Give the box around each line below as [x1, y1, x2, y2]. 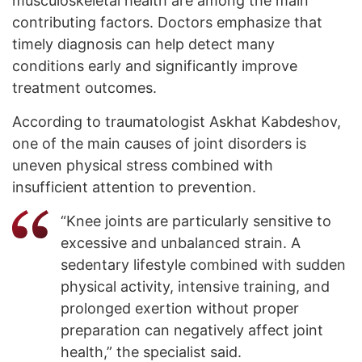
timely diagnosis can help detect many [12, 36, 275, 53]
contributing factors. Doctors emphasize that [12, 14, 322, 32]
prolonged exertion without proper [61, 300, 299, 318]
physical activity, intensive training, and [61, 278, 330, 296]
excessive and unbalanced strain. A [61, 234, 301, 252]
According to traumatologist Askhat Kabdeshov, [12, 113, 341, 131]
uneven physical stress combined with [12, 157, 273, 175]
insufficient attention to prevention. [12, 179, 256, 196]
